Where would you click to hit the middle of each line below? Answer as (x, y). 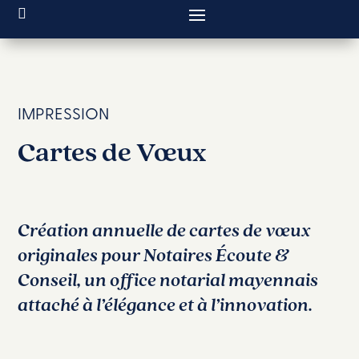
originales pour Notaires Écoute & (154, 254)
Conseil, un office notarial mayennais (168, 279)
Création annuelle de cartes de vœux (164, 230)
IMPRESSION (64, 113)
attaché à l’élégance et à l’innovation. (165, 304)
